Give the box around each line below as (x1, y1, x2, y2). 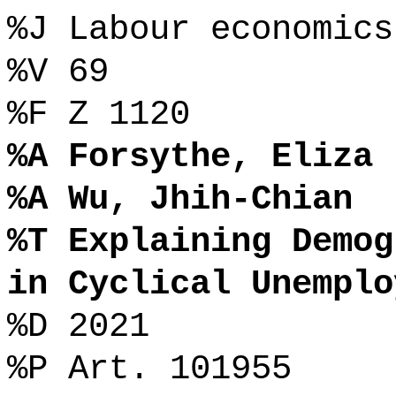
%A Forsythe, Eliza (7, 137, 373, 177)
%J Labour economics (7, 10, 393, 49)
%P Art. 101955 (7, 349, 292, 389)
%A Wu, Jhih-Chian (7, 179, 353, 219)
